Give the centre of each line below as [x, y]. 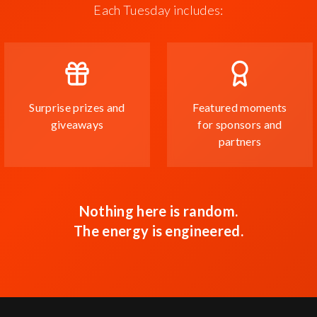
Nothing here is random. [158, 211]
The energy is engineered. [158, 231]
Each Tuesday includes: [158, 10]
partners [240, 141]
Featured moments [240, 107]
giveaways [77, 124]
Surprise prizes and [77, 107]
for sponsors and [240, 124]
